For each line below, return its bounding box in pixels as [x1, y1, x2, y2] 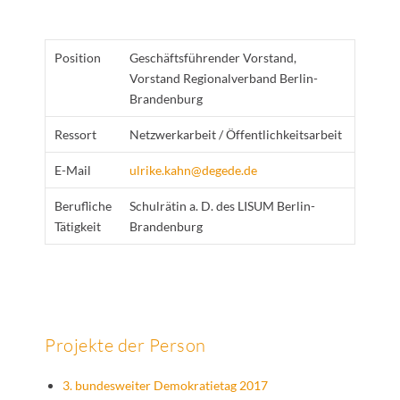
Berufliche [54, 198, 112, 213]
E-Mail [54, 162, 91, 178]
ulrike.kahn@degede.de [129, 162, 257, 178]
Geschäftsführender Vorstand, [129, 50, 296, 65]
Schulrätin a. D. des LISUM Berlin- [129, 198, 315, 213]
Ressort [54, 127, 96, 142]
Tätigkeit [54, 219, 101, 234]
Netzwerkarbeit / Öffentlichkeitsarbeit [129, 127, 342, 142]
